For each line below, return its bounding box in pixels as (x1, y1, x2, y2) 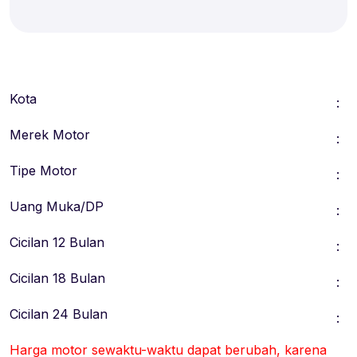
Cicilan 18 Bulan (10, 269, 105, 286)
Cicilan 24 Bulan (10, 305, 108, 322)
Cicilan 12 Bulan (10, 233, 104, 250)
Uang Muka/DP (10, 198, 104, 214)
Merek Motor (10, 126, 90, 143)
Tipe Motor (10, 162, 77, 178)
